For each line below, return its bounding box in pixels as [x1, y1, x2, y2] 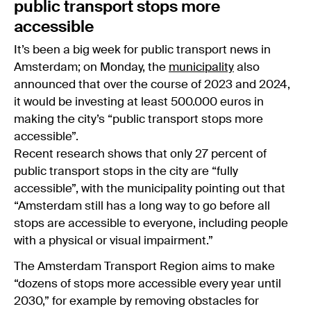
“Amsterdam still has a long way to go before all [14, 200, 270, 212]
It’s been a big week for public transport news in [14, 44, 271, 56]
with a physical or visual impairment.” [14, 235, 216, 247]
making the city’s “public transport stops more [14, 113, 263, 126]
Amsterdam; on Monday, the [14, 61, 169, 74]
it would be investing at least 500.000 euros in [14, 96, 264, 108]
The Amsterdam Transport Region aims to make [14, 260, 275, 273]
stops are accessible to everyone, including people [14, 217, 288, 230]
